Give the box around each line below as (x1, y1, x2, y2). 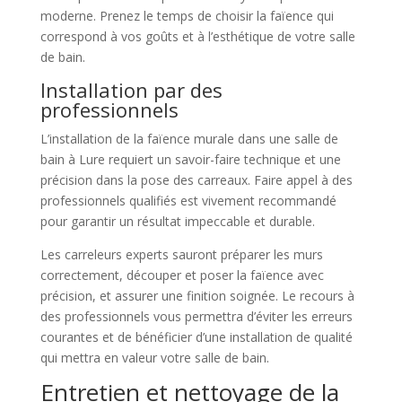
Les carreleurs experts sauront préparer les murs (39, 246, 323, 264)
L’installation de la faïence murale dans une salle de (39, 130, 338, 148)
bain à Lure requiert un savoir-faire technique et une (39, 151, 341, 169)
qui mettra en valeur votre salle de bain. (39, 349, 269, 367)
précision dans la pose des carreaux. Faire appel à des (39, 171, 353, 189)
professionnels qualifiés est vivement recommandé (39, 192, 336, 210)
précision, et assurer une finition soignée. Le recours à (39, 287, 354, 305)
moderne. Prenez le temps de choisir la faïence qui (39, 7, 334, 25)
